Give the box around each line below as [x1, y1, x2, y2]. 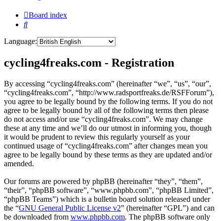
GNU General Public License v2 [19, 204, 121, 213]
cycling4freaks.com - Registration [4, 56, 174, 70]
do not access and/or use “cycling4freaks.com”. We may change [4, 115, 203, 124]
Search [27, 20, 48, 29]
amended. [4, 159, 34, 168]
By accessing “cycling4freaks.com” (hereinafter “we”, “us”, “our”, [4, 79, 211, 88]
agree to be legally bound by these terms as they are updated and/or [4, 150, 212, 159]
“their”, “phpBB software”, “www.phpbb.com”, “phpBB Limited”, [4, 186, 214, 195]
